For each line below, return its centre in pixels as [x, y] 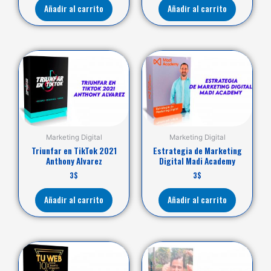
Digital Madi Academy [197, 161]
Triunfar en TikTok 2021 [74, 150]
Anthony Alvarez [74, 161]
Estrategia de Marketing [197, 150]
